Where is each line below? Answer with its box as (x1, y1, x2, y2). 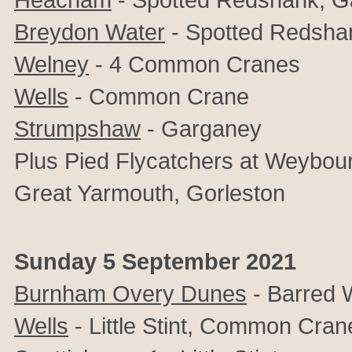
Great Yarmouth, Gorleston (14, 180, 285, 206)
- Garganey (141, 115, 262, 141)
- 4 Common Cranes (89, 51, 300, 77)
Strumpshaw (14, 115, 141, 141)
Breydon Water (14, 19, 165, 45)
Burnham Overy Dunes (14, 280, 247, 306)
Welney (14, 51, 89, 77)
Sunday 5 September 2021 (14, 248, 296, 274)
